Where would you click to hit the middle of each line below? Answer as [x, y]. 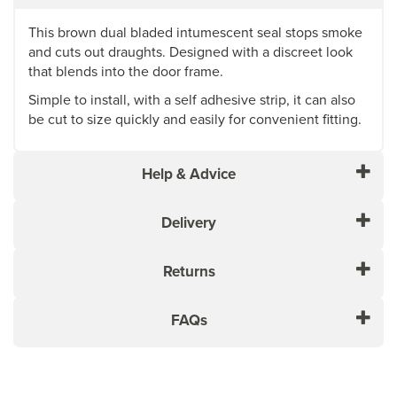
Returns [189, 271]
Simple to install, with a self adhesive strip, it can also [192, 99]
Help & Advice [189, 173]
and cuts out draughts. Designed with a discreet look [191, 51]
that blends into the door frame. [126, 70]
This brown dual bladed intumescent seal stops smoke [195, 31]
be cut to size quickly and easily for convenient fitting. [195, 118]
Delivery [189, 222]
